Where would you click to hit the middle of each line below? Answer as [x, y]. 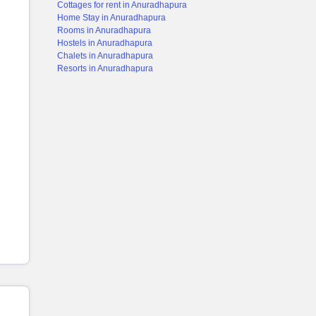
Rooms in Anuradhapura [104, 30]
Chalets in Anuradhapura [105, 56]
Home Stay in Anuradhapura [111, 18]
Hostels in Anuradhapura [105, 43]
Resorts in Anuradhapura [105, 68]
